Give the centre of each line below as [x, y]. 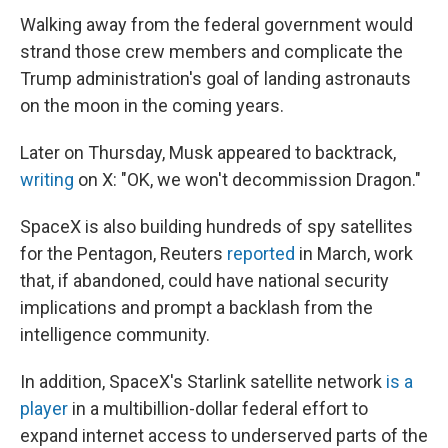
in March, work [354, 253]
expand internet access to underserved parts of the [224, 435]
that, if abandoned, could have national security [204, 280]
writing [47, 179]
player [44, 408]
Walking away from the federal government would [216, 24]
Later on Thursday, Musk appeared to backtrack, [208, 152]
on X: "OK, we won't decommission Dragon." [247, 179]
